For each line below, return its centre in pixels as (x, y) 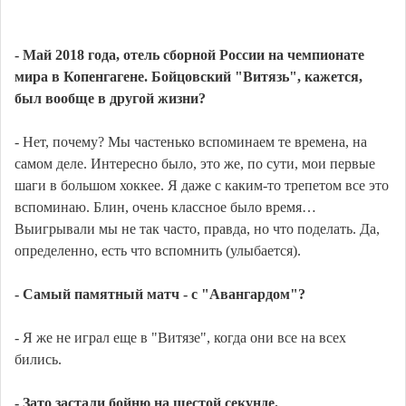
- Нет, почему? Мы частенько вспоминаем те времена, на (191, 142)
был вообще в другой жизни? (110, 99)
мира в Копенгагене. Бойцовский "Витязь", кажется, (188, 77)
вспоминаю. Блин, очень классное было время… (165, 208)
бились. (38, 360)
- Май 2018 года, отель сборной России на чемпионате (189, 55)
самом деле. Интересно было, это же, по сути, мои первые (195, 164)
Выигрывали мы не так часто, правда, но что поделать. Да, (197, 229)
